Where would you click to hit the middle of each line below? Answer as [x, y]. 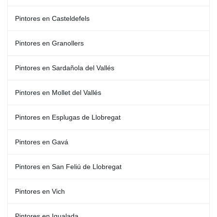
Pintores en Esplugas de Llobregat [68, 117]
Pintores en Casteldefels [52, 18]
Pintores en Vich [40, 191]
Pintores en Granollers [49, 43]
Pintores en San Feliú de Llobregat [68, 167]
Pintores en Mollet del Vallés [58, 93]
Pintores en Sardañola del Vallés [65, 68]
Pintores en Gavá [42, 142]
